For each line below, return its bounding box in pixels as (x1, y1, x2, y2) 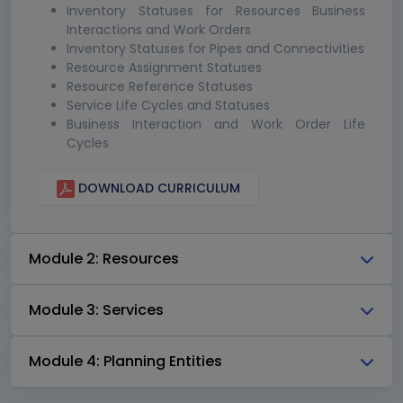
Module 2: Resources (29, 248, 179, 270)
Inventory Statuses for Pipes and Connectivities (67, 39, 364, 58)
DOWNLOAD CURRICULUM (75, 178, 240, 197)
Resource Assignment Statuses (67, 58, 262, 76)
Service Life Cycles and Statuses (67, 95, 270, 114)
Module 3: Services (29, 300, 164, 321)
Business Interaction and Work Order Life (67, 114, 365, 133)
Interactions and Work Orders (67, 20, 251, 39)
